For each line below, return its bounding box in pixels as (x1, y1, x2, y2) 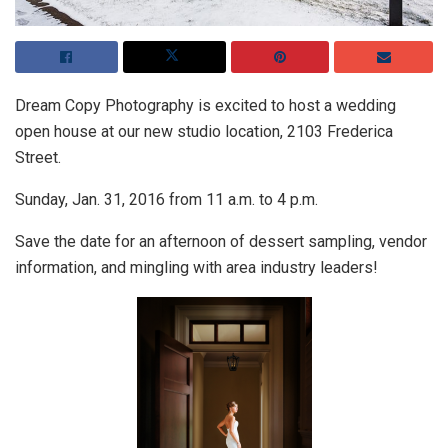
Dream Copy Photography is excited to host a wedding (15, 96, 396, 116)
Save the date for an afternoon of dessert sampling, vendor (15, 232, 427, 252)
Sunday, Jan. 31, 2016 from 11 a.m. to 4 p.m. (15, 190, 318, 210)
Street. (15, 148, 61, 168)
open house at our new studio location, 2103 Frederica (15, 122, 393, 142)
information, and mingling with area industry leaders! (15, 258, 378, 278)
